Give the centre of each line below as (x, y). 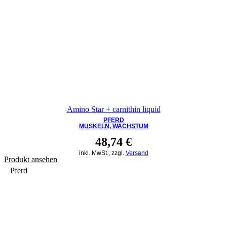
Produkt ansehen (31, 160)
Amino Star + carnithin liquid (113, 109)
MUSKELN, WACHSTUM (113, 126)
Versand (137, 153)
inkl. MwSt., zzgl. (102, 153)
